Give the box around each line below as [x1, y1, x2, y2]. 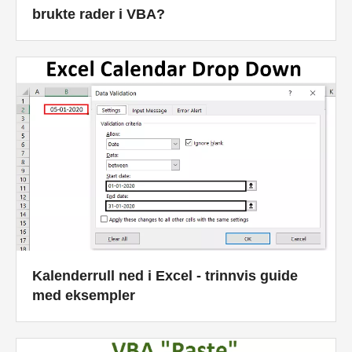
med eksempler [32, 288, 135, 304]
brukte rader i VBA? [32, 5, 165, 22]
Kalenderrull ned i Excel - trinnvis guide [32, 268, 298, 284]
